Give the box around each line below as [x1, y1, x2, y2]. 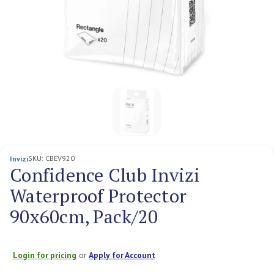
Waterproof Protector [10, 183, 187, 208]
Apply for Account [89, 249, 155, 261]
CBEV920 [45, 153, 75, 163]
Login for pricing [13, 249, 76, 261]
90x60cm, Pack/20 [10, 204, 158, 229]
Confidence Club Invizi [10, 162, 201, 187]
